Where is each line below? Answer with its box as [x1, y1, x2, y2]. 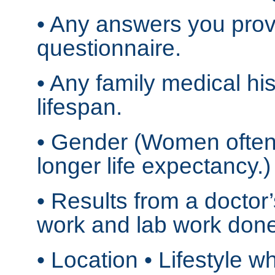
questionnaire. [37, 35, 181, 61]
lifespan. [37, 94, 122, 120]
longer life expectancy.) [37, 153, 271, 179]
